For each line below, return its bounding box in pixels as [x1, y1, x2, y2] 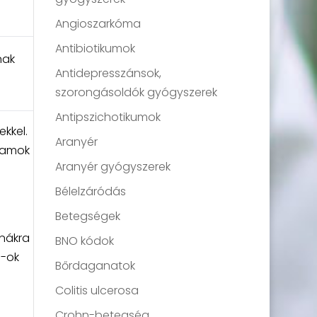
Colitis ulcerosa [55, 282, 139, 299]
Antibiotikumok [55, 40, 136, 57]
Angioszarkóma [55, 16, 142, 32]
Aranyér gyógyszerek [55, 158, 171, 175]
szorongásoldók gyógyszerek [55, 84, 218, 100]
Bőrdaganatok [55, 258, 136, 274]
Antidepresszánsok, [55, 65, 162, 81]
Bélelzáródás [55, 183, 127, 200]
